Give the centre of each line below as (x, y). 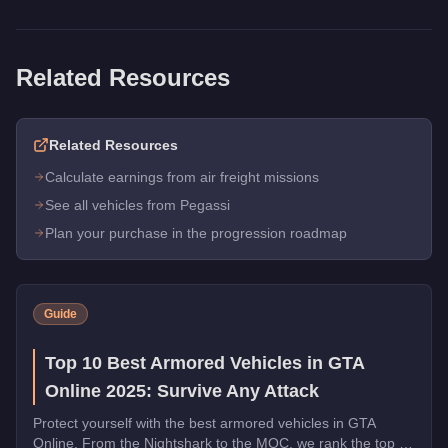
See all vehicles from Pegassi (137, 204)
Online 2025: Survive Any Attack (182, 390)
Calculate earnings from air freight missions (182, 176)
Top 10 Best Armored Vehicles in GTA (205, 362)
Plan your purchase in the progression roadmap (196, 232)
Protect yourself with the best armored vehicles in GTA (204, 422)
